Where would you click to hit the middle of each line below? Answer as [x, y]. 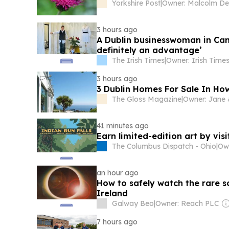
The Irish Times [139, 60]
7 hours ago [117, 222]
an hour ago [118, 173]
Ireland [112, 193]
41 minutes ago [123, 126]
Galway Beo [133, 203]
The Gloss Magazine [147, 99]
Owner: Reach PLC [187, 203]
